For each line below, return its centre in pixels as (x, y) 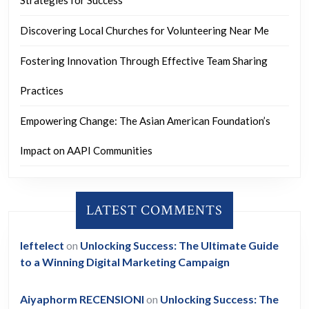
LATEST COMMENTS (154, 211)
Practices (42, 91)
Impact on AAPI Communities (86, 151)
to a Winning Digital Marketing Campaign (125, 262)
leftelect (42, 246)
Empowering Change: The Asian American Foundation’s (145, 121)
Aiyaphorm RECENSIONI (82, 299)
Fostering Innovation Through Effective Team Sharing (144, 61)
